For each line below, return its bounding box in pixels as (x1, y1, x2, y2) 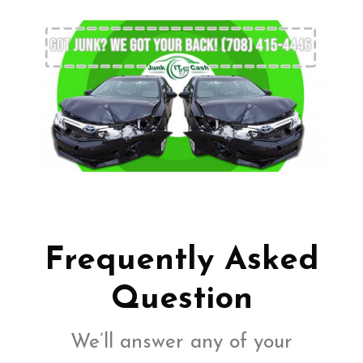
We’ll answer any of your (70, 331, 293, 352)
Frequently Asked (44, 244, 319, 277)
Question (110, 283, 253, 316)
